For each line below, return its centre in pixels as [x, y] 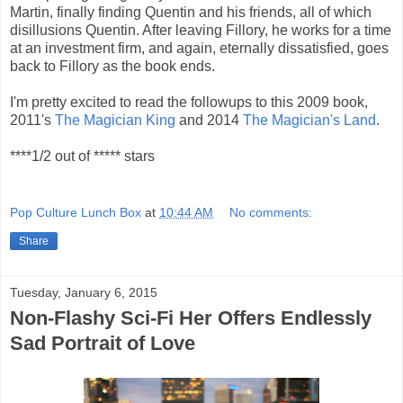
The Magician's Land [309, 120]
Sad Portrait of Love [103, 344]
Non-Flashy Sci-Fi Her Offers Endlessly [191, 318]
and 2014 [209, 120]
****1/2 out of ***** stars [82, 156]
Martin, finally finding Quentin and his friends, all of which [191, 12]
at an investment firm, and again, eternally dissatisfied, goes [199, 48]
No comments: [271, 213]
